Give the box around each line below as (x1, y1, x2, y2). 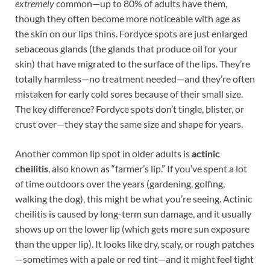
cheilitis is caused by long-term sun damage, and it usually (15, 208, 251, 220)
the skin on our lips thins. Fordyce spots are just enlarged (15, 28, 248, 40)
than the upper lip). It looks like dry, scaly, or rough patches (15, 238, 254, 250)
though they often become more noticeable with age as (15, 13, 240, 25)
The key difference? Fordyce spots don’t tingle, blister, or (15, 103, 244, 115)
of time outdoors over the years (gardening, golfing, (15, 178, 225, 190)
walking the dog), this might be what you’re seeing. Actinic (15, 193, 252, 205)
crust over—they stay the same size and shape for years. (15, 118, 243, 130)
